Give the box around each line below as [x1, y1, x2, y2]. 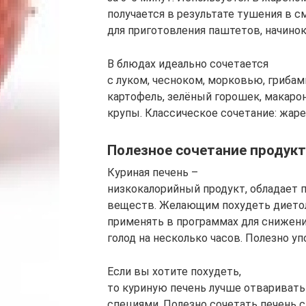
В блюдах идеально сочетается [107, 57, 268, 70]
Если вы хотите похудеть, [107, 265, 241, 279]
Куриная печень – [107, 166, 198, 180]
